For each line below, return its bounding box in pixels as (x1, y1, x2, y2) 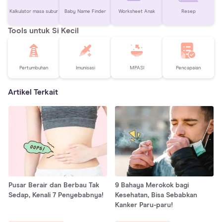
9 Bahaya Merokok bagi (115, 182, 189, 189)
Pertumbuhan (19, 65, 48, 71)
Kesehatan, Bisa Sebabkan (115, 192, 197, 199)
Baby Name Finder (64, 9, 106, 14)
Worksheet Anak (118, 9, 155, 14)
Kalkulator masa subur (9, 9, 58, 14)
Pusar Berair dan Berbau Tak (8, 182, 99, 189)
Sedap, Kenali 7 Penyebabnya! (8, 192, 104, 199)
